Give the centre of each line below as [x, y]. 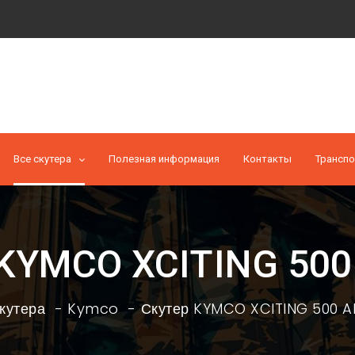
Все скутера [42, 159]
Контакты [267, 159]
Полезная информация [164, 159]
